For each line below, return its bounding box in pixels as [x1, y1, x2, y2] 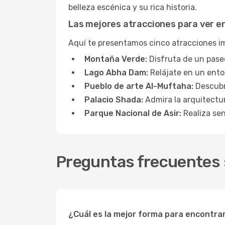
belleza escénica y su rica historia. [68, 3, 197, 12]
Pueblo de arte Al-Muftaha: [84, 81, 193, 91]
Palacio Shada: [84, 95, 143, 104]
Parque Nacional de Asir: [84, 108, 181, 118]
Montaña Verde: [84, 54, 147, 64]
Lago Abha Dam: [84, 68, 148, 77]
